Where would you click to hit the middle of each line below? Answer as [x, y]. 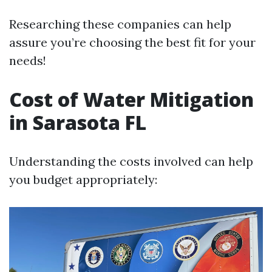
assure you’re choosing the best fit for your [132, 42]
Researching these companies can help [120, 24]
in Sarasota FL [78, 122]
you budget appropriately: [83, 179]
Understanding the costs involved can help [131, 161]
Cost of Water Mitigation [131, 99]
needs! [28, 60]
